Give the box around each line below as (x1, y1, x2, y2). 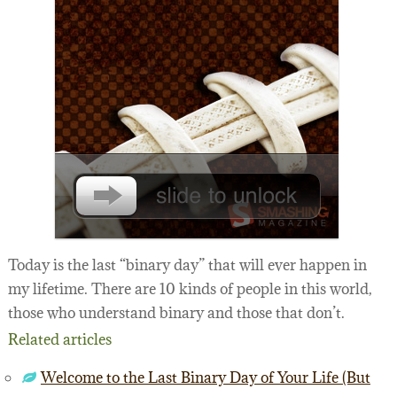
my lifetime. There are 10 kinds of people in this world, (7, 279, 372, 299)
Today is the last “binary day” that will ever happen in (7, 255, 367, 275)
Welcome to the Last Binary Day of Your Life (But (40, 368, 370, 387)
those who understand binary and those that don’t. (7, 303, 345, 323)
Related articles (7, 330, 112, 349)
